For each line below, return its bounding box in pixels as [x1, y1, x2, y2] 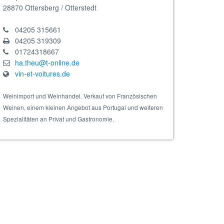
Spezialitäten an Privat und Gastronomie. [3, 114, 114, 123]
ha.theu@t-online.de [15, 57, 79, 67]
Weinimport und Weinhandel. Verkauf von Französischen [3, 91, 157, 100]
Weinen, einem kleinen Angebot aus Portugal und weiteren [3, 103, 163, 111]
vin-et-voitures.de [15, 68, 70, 78]
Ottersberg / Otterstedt [25, 2, 96, 12]
